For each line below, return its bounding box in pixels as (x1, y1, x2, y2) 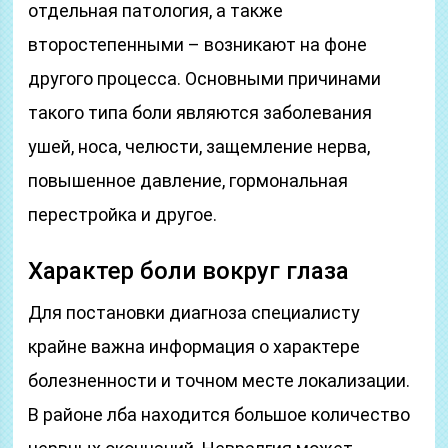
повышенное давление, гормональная (28, 170, 349, 191)
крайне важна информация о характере (28, 336, 361, 357)
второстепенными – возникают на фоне (28, 34, 368, 55)
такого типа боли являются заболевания (28, 102, 373, 123)
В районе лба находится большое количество (28, 404, 411, 425)
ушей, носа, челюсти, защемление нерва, (28, 136, 371, 157)
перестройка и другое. (28, 204, 218, 225)
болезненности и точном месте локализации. (28, 370, 411, 391)
